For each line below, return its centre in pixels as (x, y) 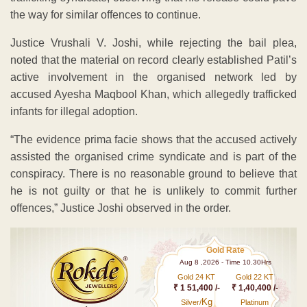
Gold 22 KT (255, 277)
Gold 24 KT (197, 277)
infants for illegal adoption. (74, 112)
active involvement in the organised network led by (153, 77)
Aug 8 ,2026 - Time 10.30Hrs (226, 262)
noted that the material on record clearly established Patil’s (153, 60)
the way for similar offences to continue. (106, 15)
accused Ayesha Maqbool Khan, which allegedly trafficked (153, 95)
